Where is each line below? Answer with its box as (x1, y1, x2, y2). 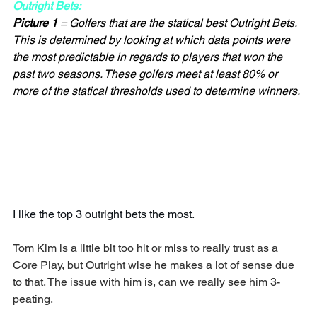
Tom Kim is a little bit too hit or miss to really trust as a (13, 241, 281, 255)
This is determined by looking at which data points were (13, 33, 293, 47)
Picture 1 (13, 16, 57, 30)
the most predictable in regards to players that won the (13, 50, 285, 64)
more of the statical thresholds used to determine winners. (13, 84, 300, 98)
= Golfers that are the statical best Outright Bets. (57, 16, 299, 30)
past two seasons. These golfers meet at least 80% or (13, 67, 280, 81)
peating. (13, 292, 53, 306)
